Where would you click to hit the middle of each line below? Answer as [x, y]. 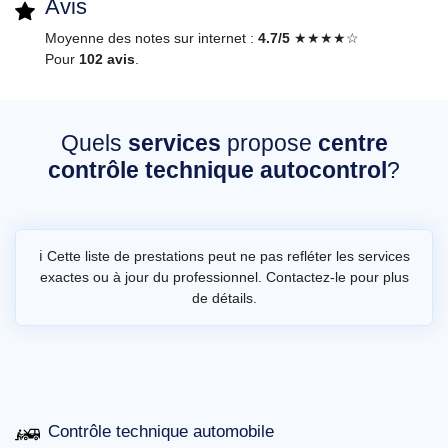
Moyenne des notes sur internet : [151, 38]
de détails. [224, 298]
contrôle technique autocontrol [217, 170]
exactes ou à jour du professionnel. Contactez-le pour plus [224, 277]
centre [352, 143]
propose [269, 143]
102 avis [107, 59]
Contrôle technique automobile [161, 432]
